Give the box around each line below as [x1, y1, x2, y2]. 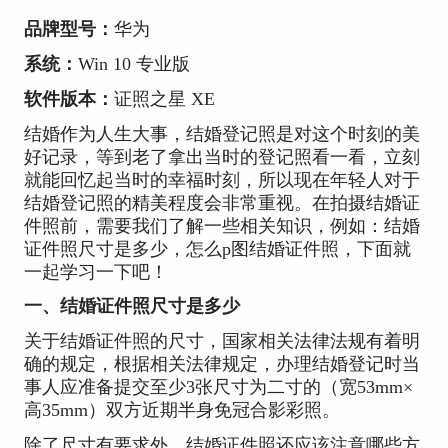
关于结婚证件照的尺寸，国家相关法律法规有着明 [23, 331, 420, 352]
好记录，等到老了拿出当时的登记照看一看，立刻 [23, 146, 420, 167]
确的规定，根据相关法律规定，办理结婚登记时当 [23, 354, 420, 375]
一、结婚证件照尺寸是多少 [23, 296, 240, 317]
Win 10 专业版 [77, 53, 190, 74]
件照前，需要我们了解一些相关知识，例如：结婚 [23, 215, 420, 236]
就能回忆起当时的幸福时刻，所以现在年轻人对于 [23, 169, 420, 190]
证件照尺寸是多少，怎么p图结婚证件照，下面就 [23, 238, 411, 259]
